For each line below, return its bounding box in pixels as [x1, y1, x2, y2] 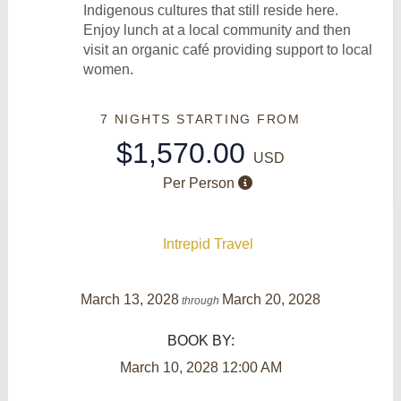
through [179, 294, 222, 307]
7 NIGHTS [100, 111, 176, 126]
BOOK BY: [166, 332, 235, 348]
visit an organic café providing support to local [83, 41, 372, 57]
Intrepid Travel [162, 235, 253, 252]
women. [83, 61, 133, 77]
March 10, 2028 [119, 359, 218, 375]
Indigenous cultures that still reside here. [83, 2, 338, 18]
